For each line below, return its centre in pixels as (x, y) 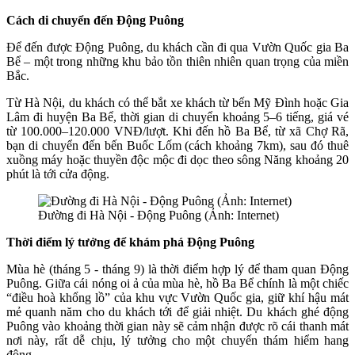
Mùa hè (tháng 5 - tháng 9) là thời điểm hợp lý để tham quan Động (177, 269)
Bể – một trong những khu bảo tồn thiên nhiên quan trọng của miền (177, 61)
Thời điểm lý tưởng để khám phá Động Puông (130, 242)
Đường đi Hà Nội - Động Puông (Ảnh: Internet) (158, 215)
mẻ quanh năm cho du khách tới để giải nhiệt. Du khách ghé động (177, 312)
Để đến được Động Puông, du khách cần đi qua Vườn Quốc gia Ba (177, 47)
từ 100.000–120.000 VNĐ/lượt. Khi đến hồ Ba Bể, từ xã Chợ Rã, (177, 131)
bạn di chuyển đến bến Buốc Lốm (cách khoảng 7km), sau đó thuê (177, 145)
